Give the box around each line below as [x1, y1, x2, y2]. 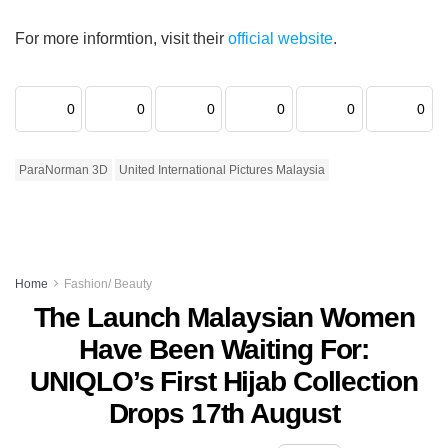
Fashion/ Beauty [64, 276, 152, 291]
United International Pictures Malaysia [119, 162, 325, 177]
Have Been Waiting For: [78, 333, 370, 365]
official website [228, 29, 333, 47]
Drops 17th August [108, 397, 340, 429]
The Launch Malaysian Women [33, 301, 415, 333]
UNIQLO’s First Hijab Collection [30, 365, 418, 397]
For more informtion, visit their [15, 29, 228, 47]
